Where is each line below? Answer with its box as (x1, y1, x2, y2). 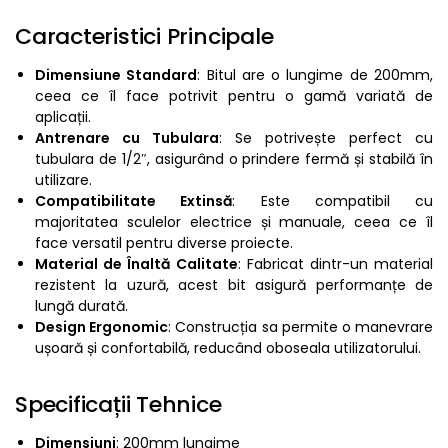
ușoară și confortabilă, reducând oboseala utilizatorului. (35, 338, 421, 359)
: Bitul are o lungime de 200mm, (197, 65, 434, 86)
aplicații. (35, 107, 91, 128)
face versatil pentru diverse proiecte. (35, 233, 293, 254)
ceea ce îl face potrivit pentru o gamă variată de (35, 86, 433, 107)
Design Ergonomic (35, 317, 169, 338)
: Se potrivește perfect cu (219, 128, 433, 149)
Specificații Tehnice (15, 388, 222, 420)
